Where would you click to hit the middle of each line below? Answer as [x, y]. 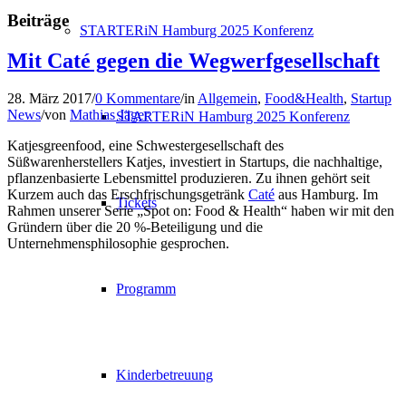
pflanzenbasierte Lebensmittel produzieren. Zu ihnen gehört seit [188, 179]
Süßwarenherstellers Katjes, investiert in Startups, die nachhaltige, [195, 162]
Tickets [136, 203]
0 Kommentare [138, 99]
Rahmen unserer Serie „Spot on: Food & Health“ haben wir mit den [201, 211]
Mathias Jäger [109, 115]
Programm [146, 289]
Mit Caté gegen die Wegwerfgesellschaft [193, 60]
